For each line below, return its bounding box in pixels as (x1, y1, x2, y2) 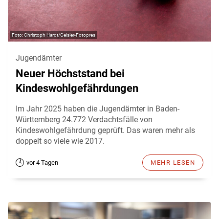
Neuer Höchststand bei (16, 67, 125, 80)
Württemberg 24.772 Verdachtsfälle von (16, 114, 153, 124)
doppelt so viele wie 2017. (16, 136, 105, 146)
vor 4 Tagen (26, 158, 58, 166)
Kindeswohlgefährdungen (16, 82, 138, 94)
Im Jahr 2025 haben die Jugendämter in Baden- (16, 104, 179, 113)
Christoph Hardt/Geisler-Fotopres (24, 32, 95, 38)
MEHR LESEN (151, 158, 195, 166)
